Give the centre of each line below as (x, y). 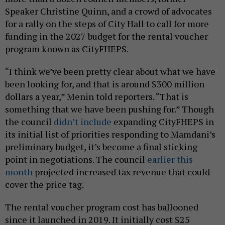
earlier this (170, 159)
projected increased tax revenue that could (121, 172)
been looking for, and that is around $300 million (105, 84)
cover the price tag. (44, 185)
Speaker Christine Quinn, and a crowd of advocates (108, 11)
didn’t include (83, 122)
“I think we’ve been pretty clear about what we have (110, 72)
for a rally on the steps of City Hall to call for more (107, 24)
